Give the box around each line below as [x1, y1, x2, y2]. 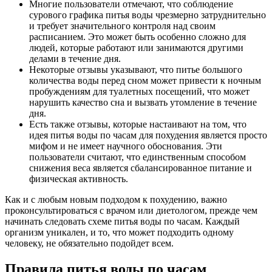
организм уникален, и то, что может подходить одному [5, 226, 234, 237]
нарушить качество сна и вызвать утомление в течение [29, 97, 257, 107]
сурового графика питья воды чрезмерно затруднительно [29, 9, 266, 20]
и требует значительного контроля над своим [29, 20, 216, 31]
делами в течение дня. [29, 53, 121, 64]
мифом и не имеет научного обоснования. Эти [29, 140, 222, 151]
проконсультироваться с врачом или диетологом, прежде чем [5, 205, 257, 216]
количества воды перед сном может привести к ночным [29, 75, 261, 86]
